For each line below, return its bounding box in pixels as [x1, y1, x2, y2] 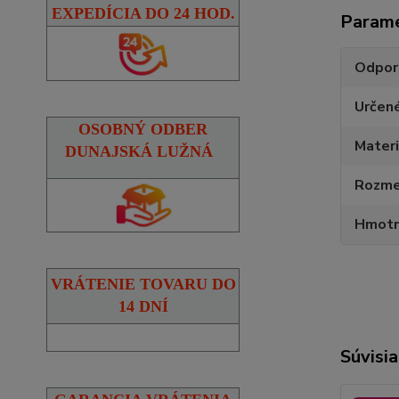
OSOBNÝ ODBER [78, 119, 208, 138]
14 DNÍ [118, 297, 168, 315]
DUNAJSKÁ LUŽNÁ [64, 142, 213, 160]
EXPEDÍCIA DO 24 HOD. [51, 4, 235, 22]
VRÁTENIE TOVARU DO [50, 274, 236, 293]
